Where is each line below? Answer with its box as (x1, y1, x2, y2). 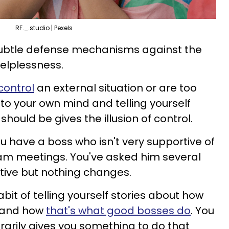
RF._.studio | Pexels (15, 23, 73, 32)
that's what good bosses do (46, 203, 191, 218)
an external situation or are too (34, 80, 197, 95)
